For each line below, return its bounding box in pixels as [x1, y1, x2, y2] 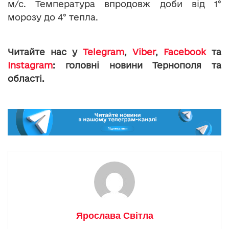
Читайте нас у [8, 47, 83, 57]
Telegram [83, 47, 124, 57]
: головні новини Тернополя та [53, 60, 221, 71]
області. [8, 74, 44, 84]
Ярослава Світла [76, 210, 153, 221]
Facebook [164, 47, 206, 57]
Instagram [8, 60, 53, 71]
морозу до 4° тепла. [8, 12, 98, 22]
